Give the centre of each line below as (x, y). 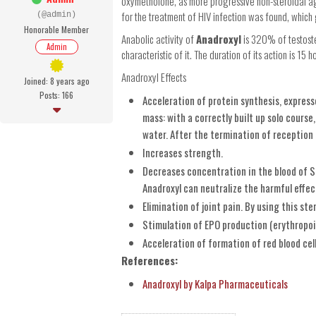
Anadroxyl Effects (154, 77)
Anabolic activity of (159, 39)
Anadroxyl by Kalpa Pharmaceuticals (215, 284)
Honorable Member (56, 30)
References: (150, 261)
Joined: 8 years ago (56, 81)
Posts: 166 (56, 95)
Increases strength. (183, 153)
